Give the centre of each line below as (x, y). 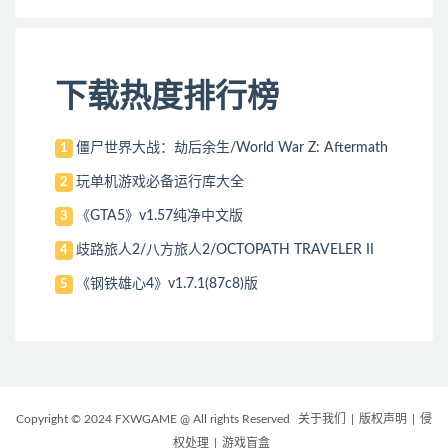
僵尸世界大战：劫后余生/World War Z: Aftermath (232, 147)
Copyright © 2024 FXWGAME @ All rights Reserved (154, 418)
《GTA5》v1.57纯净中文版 (160, 215)
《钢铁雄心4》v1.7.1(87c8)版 (167, 283)
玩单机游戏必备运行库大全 (160, 181)
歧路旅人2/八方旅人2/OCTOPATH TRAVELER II (225, 249)
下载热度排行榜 (167, 96)
